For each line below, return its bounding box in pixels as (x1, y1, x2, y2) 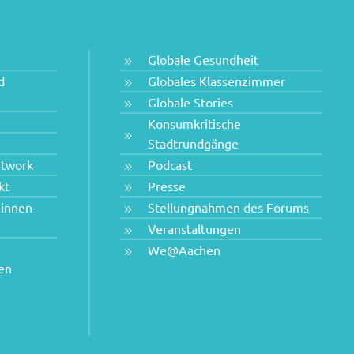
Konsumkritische (148, 115, 241, 132)
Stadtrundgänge (148, 135, 239, 152)
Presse (148, 178, 186, 194)
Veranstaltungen (148, 220, 241, 237)
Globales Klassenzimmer (148, 73, 285, 89)
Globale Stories (148, 94, 233, 111)
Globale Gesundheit (148, 51, 258, 68)
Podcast (148, 156, 192, 173)
